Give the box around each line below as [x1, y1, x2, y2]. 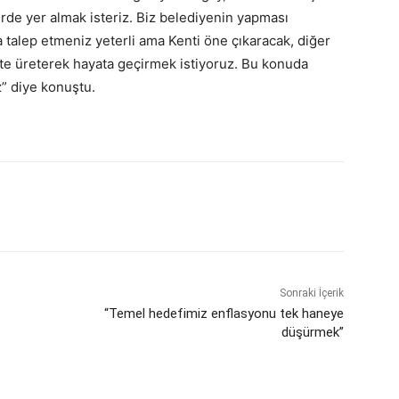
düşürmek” [281, 323, 344, 340]
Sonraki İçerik [279, 286, 344, 299]
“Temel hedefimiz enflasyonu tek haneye [103, 305, 344, 322]
